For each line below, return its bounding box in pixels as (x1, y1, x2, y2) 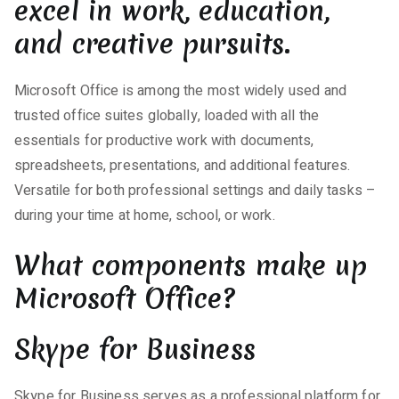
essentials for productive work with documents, (14, 130, 314, 151)
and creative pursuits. (14, 25, 291, 62)
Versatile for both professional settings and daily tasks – (14, 180, 377, 201)
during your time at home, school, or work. (14, 205, 275, 226)
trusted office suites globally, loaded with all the (14, 105, 320, 126)
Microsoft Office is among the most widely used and (14, 80, 347, 102)
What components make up (14, 247, 367, 284)
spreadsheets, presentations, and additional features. (14, 155, 351, 176)
